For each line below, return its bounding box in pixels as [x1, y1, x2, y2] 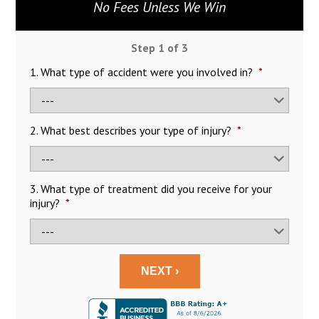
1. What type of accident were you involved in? [30, 65, 253, 79]
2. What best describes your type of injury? [30, 123, 232, 137]
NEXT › [140, 265, 179, 277]
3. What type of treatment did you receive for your [30, 182, 273, 196]
